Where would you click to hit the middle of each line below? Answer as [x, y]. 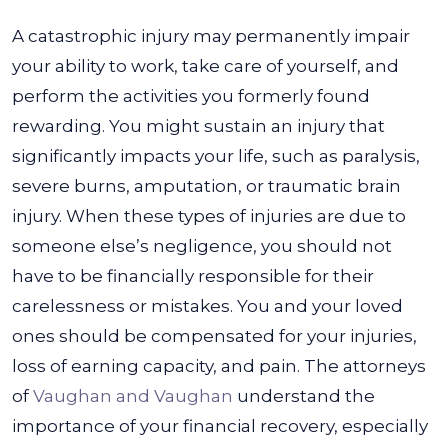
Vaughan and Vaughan [133, 396]
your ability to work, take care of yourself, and [205, 66]
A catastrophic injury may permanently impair [211, 36]
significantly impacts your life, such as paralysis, [216, 156]
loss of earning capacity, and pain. [156, 366]
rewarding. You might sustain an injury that [198, 126]
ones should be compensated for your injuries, [214, 336]
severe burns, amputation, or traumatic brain [206, 186]
